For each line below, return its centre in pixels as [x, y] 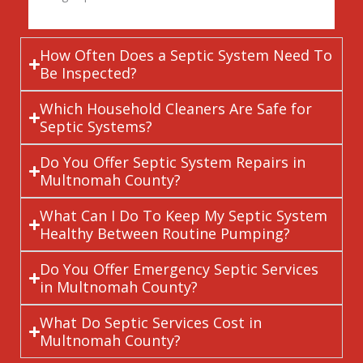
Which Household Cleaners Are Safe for [176, 109]
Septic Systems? [96, 127]
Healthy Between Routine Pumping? [165, 234]
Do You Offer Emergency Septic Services [179, 269]
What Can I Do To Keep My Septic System [184, 216]
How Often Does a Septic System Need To [186, 56]
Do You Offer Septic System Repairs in [173, 162]
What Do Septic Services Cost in [151, 323]
